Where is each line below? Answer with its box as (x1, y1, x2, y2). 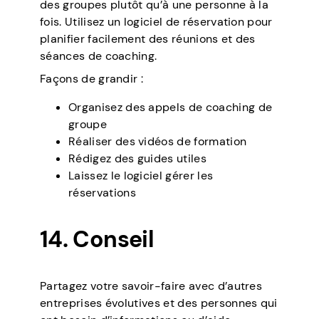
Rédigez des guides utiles (68, 151, 206, 167)
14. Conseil (40, 224, 154, 255)
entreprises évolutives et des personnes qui (40, 296, 278, 311)
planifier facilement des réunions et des (40, 31, 256, 47)
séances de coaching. (40, 48, 157, 64)
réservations (68, 185, 136, 201)
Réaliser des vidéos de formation (68, 134, 247, 150)
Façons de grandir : (40, 71, 144, 87)
